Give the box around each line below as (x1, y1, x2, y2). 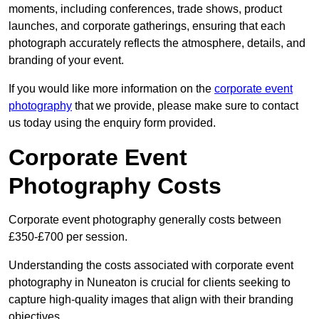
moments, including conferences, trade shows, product (9, 3, 282, 16)
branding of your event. (9, 54, 124, 67)
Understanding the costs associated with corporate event (9, 259, 293, 272)
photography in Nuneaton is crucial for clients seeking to (9, 276, 291, 289)
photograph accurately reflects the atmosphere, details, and (9, 37, 305, 50)
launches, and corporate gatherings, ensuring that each (9, 20, 286, 33)
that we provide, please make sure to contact (72, 100, 298, 113)
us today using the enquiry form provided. (9, 117, 216, 130)
